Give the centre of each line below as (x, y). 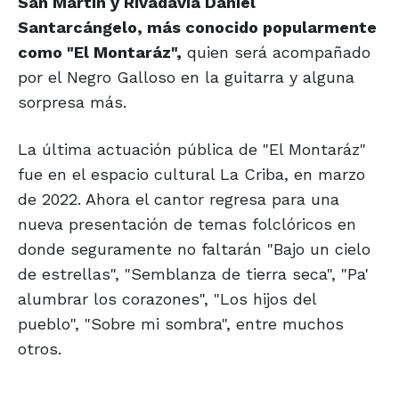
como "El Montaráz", (100, 53)
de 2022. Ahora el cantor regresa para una (179, 199)
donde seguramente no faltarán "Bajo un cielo (194, 249)
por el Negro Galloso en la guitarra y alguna (186, 77)
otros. (40, 349)
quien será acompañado (276, 53)
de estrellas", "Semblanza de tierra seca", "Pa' (193, 274)
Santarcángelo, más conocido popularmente (197, 28)
